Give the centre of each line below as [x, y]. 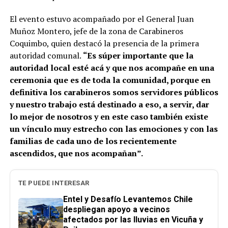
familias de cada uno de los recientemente [93, 141]
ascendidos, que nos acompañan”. [76, 153]
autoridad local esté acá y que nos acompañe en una [112, 68]
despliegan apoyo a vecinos [116, 210]
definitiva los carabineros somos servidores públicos [114, 92]
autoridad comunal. [46, 56]
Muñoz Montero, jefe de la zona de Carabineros [96, 31]
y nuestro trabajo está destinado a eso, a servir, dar [109, 105]
